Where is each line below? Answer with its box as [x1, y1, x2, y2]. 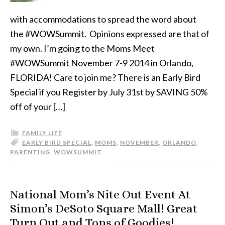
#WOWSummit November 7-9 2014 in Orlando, [10, 57, 193, 68]
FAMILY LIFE [22, 129, 62, 137]
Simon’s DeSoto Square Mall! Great [10, 201, 197, 215]
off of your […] [10, 101, 65, 112]
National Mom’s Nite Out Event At [10, 187, 190, 201]
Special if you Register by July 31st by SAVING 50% [10, 86, 208, 97]
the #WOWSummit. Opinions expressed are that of [10, 28, 209, 39]
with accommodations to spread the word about [10, 14, 196, 25]
